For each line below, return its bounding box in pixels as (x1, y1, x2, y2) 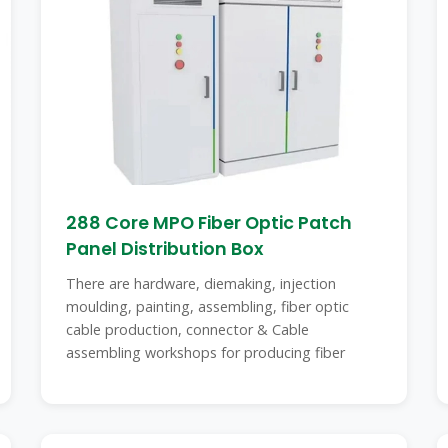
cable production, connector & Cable (65, 320, 309, 339)
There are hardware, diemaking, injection (65, 274, 336, 293)
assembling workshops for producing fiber (65, 343, 345, 362)
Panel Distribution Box (65, 237, 264, 261)
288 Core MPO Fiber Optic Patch (65, 211, 352, 235)
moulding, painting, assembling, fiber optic (65, 297, 349, 316)
